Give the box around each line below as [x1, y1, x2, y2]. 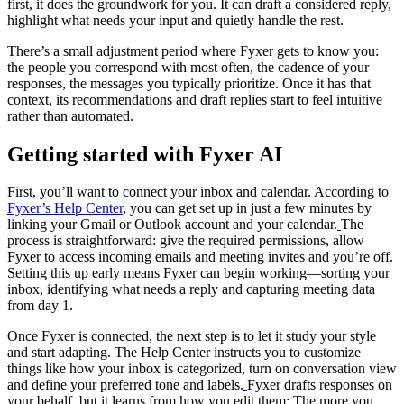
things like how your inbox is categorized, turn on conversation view [7, 361, 397, 377]
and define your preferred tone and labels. [7, 377, 243, 393]
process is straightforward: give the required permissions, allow [7, 233, 364, 249]
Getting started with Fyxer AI [7, 142, 282, 166]
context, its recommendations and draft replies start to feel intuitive [7, 91, 382, 107]
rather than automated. [7, 107, 137, 124]
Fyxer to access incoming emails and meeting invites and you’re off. [7, 249, 393, 265]
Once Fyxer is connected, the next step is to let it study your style [7, 328, 376, 344]
